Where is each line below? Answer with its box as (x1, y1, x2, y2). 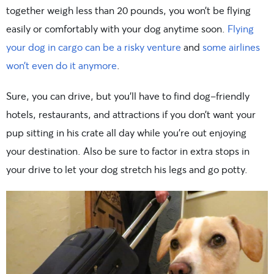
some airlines (202, 40, 260, 54)
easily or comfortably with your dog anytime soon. (6, 22, 228, 35)
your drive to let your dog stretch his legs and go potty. (6, 163, 248, 176)
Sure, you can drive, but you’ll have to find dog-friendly (6, 89, 250, 103)
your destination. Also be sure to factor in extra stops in (6, 144, 250, 158)
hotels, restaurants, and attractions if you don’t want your (6, 108, 256, 121)
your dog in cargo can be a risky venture (6, 40, 181, 54)
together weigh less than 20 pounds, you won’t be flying (6, 4, 251, 17)
